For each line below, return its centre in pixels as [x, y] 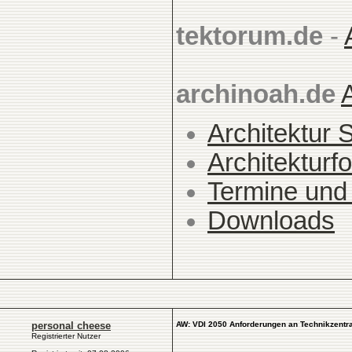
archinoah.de [256, 94]
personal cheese [71, 326]
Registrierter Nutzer [66, 336]
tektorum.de [249, 36]
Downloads [271, 221]
